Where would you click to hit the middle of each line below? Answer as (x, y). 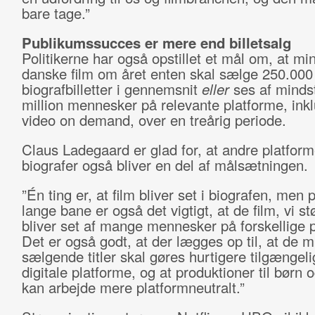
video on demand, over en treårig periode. (154, 120)
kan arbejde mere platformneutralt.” (133, 287)
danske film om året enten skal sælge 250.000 (167, 73)
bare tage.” (56, 13)
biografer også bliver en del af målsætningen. (165, 165)
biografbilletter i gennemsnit (109, 89)
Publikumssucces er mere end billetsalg (156, 43)
